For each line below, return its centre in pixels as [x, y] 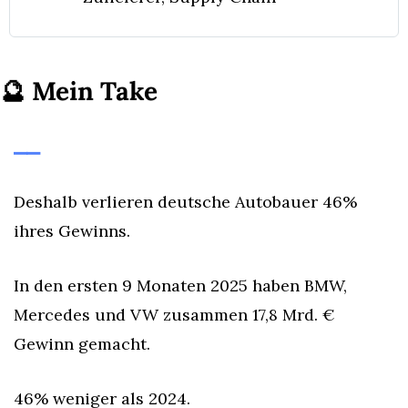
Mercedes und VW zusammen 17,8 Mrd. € [174, 315]
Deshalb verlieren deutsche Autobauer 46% [185, 202]
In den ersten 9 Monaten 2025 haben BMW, [180, 286]
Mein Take [95, 91]
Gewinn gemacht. [82, 344]
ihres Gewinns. [72, 231]
